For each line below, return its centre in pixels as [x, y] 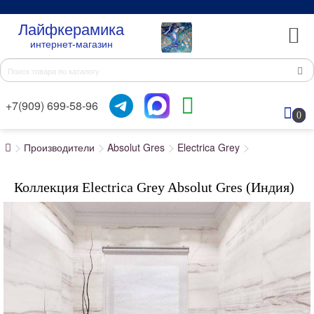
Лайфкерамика [71, 30]
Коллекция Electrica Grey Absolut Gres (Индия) [154, 187]
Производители [59, 147]
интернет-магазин [71, 44]
